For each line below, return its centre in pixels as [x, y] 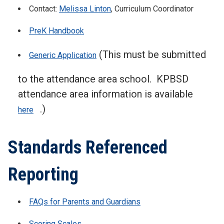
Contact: [44, 9]
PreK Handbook [56, 31]
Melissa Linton [85, 9]
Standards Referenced [88, 148]
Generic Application [63, 55]
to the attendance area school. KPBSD [103, 79]
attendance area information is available [107, 94]
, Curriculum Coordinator [152, 9]
